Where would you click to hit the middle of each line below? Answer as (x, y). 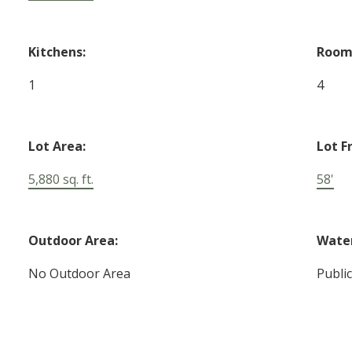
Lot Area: (57, 147)
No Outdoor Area (80, 274)
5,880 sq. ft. (61, 180)
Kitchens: (57, 52)
